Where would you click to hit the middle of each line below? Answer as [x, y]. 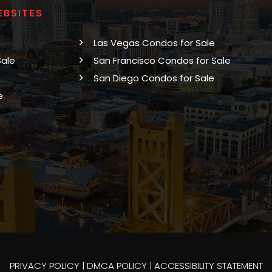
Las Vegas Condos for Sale [154, 42]
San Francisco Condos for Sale [162, 60]
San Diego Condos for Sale [154, 78]
